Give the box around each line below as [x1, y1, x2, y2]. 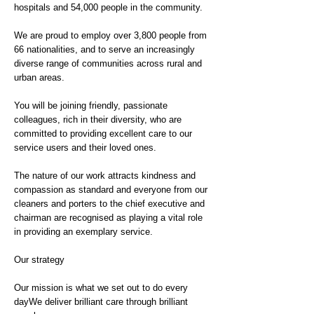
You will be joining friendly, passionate [14, 100, 168, 111]
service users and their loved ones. [14, 142, 156, 153]
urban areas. [14, 72, 64, 83]
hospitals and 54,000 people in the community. [14, 2, 203, 13]
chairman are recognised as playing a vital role [14, 212, 203, 223]
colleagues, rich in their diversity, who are [14, 114, 182, 125]
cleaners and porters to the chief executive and [14, 198, 205, 209]
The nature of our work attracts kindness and [14, 170, 196, 181]
